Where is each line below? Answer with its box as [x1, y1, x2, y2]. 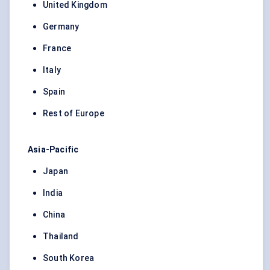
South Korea [43, 253, 95, 263]
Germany [43, 22, 80, 32]
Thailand [43, 231, 79, 242]
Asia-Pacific [28, 145, 79, 155]
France [43, 43, 72, 54]
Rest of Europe [43, 108, 104, 119]
